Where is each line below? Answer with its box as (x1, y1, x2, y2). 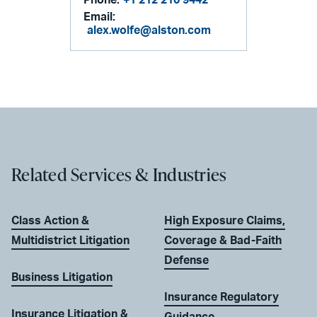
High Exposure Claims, (164, 215, 285, 227)
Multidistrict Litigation (11, 235, 129, 247)
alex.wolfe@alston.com (87, 24, 212, 36)
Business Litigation (11, 272, 113, 284)
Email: (83, 11, 116, 23)
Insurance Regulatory (164, 292, 279, 304)
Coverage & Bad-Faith (164, 235, 282, 247)
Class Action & (11, 215, 89, 227)
